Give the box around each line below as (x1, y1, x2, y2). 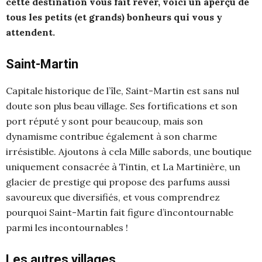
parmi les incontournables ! (6, 222, 128, 233)
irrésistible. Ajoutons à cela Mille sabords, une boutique (6, 146, 251, 157)
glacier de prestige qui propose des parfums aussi (6, 176, 230, 188)
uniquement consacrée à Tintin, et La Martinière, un (6, 161, 240, 173)
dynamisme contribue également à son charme (6, 130, 217, 142)
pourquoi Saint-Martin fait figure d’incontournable (6, 206, 233, 218)
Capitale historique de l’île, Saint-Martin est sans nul (6, 85, 239, 96)
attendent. (6, 26, 55, 38)
